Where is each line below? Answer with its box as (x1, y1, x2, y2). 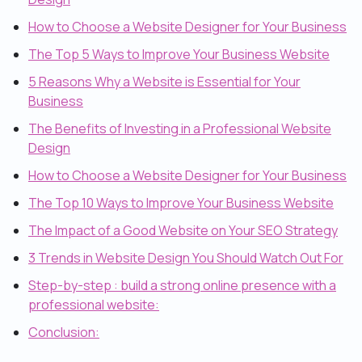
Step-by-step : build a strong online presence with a (28, 276, 336, 294)
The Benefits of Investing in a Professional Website (28, 120, 331, 137)
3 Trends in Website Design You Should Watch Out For (28, 249, 343, 267)
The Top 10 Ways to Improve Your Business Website (28, 194, 334, 212)
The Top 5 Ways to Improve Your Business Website (28, 45, 330, 63)
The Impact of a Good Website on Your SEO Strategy (28, 221, 338, 239)
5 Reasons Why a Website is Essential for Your (28, 73, 301, 90)
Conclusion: (28, 323, 99, 341)
